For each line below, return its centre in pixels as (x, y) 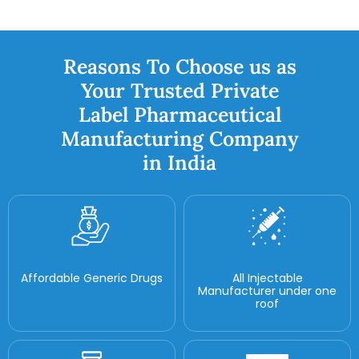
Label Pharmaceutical (179, 115)
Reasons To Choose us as (179, 67)
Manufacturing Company (179, 139)
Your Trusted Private (179, 91)
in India (179, 163)
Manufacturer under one (267, 291)
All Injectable (267, 278)
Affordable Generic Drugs (92, 278)
